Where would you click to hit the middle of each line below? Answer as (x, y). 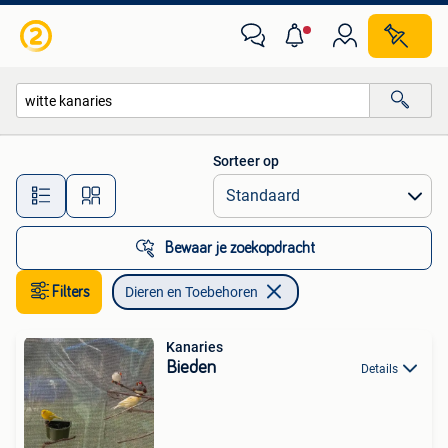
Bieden (191, 368)
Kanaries (194, 347)
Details (379, 369)
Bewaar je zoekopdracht (240, 248)
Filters (71, 292)
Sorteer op (246, 161)
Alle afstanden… (210, 186)
